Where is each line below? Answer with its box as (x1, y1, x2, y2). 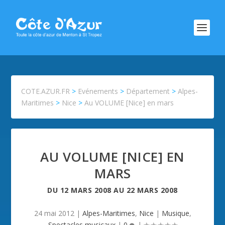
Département (126, 86, 170, 96)
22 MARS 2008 (126, 185, 178, 195)
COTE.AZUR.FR (21, 86, 70, 96)
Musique (161, 208, 189, 218)
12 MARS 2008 (60, 185, 111, 195)
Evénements (78, 86, 119, 96)
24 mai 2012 (34, 208, 74, 218)
